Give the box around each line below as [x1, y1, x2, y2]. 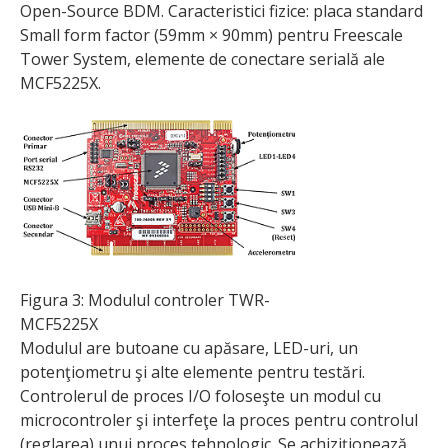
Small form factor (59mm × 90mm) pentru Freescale [20, 23, 403, 46]
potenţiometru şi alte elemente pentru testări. [20, 360, 365, 383]
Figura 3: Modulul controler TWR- [20, 288, 270, 311]
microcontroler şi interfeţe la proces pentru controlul [20, 408, 418, 431]
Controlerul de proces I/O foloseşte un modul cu [20, 384, 381, 407]
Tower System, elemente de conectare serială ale [20, 47, 385, 70]
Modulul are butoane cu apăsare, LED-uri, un [20, 336, 358, 359]
